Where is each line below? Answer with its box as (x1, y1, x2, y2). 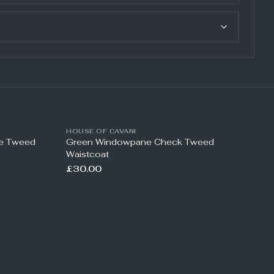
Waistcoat (66, 149, 109, 160)
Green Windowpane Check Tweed (66, 136, 214, 147)
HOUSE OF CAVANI (66, 127, 136, 135)
